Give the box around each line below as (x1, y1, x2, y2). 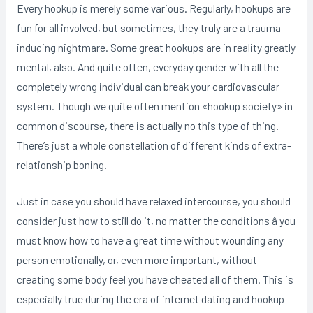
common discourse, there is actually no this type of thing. (16, 118, 279, 132)
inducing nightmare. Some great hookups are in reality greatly (16, 40, 296, 54)
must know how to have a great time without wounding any (16, 233, 284, 247)
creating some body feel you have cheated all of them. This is (16, 272, 293, 286)
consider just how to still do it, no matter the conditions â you (16, 214, 296, 228)
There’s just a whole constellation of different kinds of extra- (16, 138, 291, 152)
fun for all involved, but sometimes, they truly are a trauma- (16, 20, 285, 34)
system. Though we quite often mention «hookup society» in (16, 99, 293, 112)
